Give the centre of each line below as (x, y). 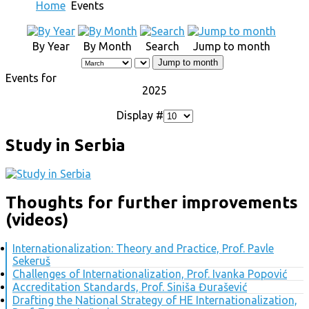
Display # (140, 116)
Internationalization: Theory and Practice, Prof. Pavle (143, 249)
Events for (31, 78)
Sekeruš (31, 261)
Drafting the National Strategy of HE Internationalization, (155, 300)
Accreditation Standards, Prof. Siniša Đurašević (130, 287)
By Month (108, 47)
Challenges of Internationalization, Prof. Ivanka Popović (150, 274)
